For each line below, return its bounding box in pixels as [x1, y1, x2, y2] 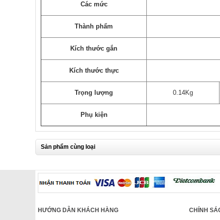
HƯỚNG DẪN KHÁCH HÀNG [38, 207, 118, 214]
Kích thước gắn [70, 45, 117, 53]
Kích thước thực [69, 67, 119, 75]
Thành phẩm [75, 23, 113, 30]
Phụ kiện [80, 111, 108, 119]
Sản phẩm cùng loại [41, 143, 95, 151]
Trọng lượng [75, 89, 113, 97]
